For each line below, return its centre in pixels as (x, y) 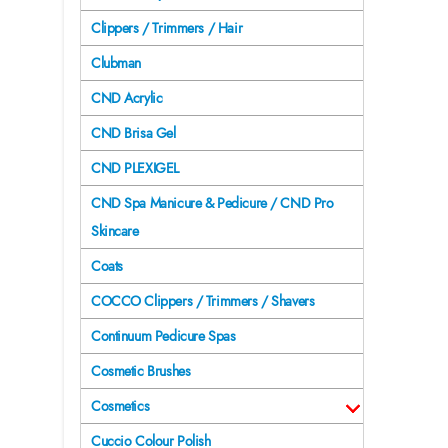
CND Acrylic (127, 98)
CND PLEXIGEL (135, 168)
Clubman (116, 63)
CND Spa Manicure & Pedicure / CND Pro (212, 203)
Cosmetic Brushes (141, 371)
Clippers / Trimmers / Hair (167, 28)
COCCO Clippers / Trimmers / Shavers (203, 301)
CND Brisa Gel (133, 133)
